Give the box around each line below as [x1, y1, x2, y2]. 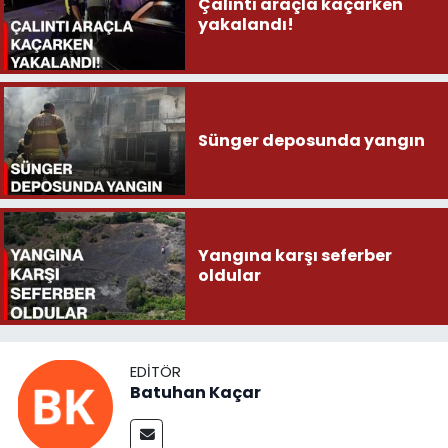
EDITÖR [130, 361, 181, 383]
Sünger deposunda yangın [197, 128, 425, 152]
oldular [197, 264, 261, 288]
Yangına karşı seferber [197, 244, 392, 268]
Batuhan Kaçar [130, 381, 261, 405]
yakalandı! [197, 13, 294, 37]
